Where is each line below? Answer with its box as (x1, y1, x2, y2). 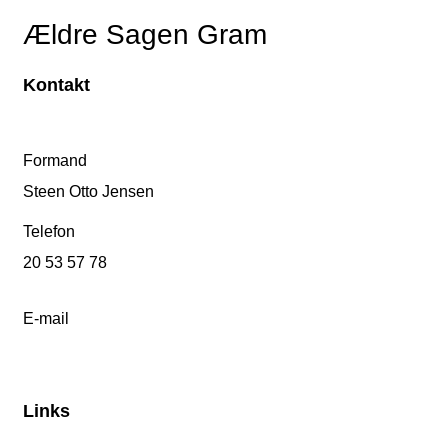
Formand (23, 152, 87, 170)
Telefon (23, 223, 75, 241)
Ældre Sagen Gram (23, 18, 267, 50)
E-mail (23, 310, 69, 328)
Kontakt (23, 75, 90, 96)
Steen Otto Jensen (23, 183, 154, 201)
